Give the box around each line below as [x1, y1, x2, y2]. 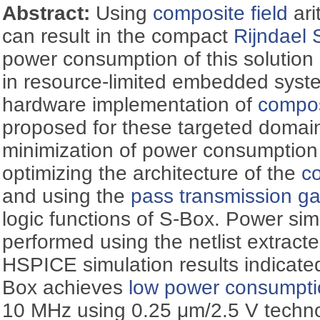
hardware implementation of [2, 93, 259, 116]
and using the [2, 184, 131, 207]
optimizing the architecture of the [2, 161, 302, 184]
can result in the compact [2, 24, 234, 47]
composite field [153, 1, 289, 24]
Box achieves [2, 276, 129, 299]
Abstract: [2, 1, 96, 24]
